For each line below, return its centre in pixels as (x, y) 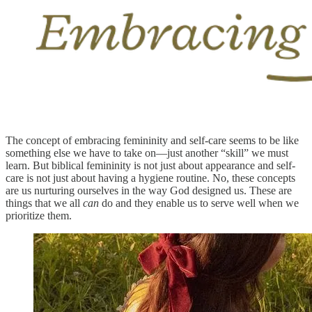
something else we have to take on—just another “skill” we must (147, 153)
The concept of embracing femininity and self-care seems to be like (152, 140)
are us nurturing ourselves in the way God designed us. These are (149, 190)
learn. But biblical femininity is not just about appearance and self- (150, 165)
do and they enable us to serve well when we (199, 203)
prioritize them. (39, 215)
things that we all (44, 203)
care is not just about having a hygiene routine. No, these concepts (150, 178)
